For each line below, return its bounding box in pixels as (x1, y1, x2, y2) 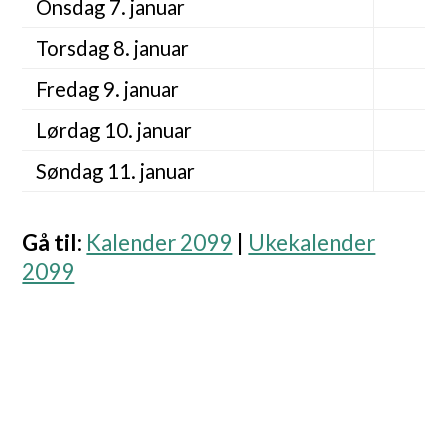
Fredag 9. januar (35, 77, 179, 102)
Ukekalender (248, 229, 376, 257)
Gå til (22, 229, 78, 257)
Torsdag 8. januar (35, 36, 189, 61)
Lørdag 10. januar (35, 118, 192, 143)
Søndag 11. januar (35, 159, 195, 184)
